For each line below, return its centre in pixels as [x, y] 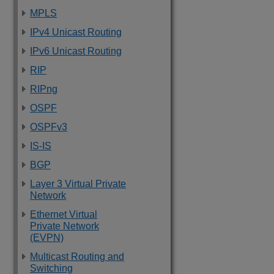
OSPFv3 [49, 127]
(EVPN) [47, 238]
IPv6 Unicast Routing [76, 51]
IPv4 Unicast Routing [76, 32]
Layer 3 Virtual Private [78, 184]
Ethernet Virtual [64, 214]
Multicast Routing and [77, 257]
